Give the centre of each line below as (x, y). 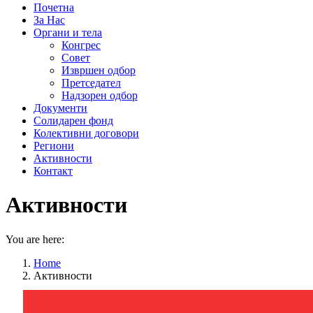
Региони (54, 146)
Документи (60, 108)
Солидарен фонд (73, 121)
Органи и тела (68, 32)
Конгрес (81, 45)
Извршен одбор (99, 70)
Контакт (53, 171)
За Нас (49, 20)
